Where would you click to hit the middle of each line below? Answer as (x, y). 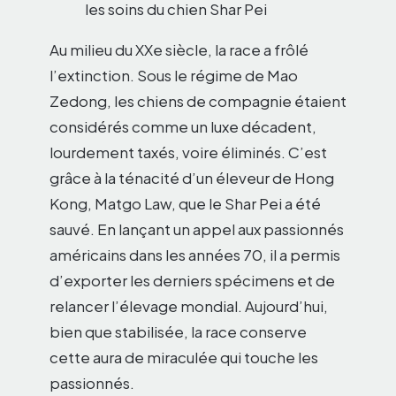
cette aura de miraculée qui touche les (184, 357)
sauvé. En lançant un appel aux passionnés (197, 229)
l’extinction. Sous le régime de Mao (174, 75)
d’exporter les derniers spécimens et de (192, 280)
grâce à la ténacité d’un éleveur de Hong (192, 178)
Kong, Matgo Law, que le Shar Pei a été (185, 203)
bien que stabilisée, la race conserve (178, 331)
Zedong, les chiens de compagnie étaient (198, 101)
